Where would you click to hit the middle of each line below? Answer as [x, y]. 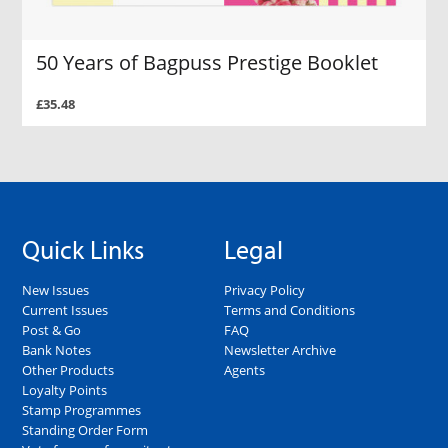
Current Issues [65, 310]
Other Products [68, 370]
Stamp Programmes [82, 410]
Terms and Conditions [289, 310]
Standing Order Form [85, 430]
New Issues [56, 290]
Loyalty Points [65, 390]
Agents [244, 370]
